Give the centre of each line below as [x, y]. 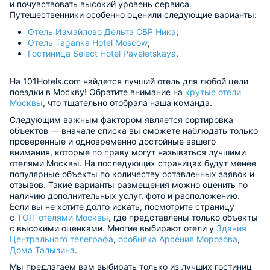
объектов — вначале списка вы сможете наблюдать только [134, 130]
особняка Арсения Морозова [178, 239]
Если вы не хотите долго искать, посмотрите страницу [122, 206]
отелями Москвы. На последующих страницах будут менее [133, 163]
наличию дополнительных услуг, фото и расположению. [125, 195]
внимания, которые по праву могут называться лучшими [128, 152]
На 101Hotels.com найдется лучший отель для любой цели [129, 81]
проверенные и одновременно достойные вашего [113, 141]
